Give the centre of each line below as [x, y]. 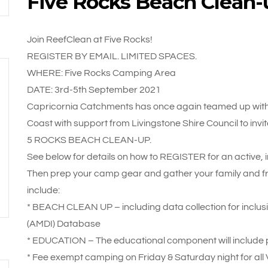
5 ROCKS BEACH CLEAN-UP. [89, 140]
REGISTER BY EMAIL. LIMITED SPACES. [112, 56]
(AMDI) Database [63, 224]
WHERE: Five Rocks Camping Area [101, 73]
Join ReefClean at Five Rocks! [89, 39]
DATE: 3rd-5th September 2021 [94, 90]
